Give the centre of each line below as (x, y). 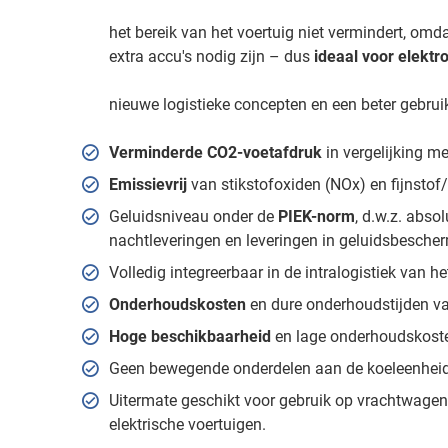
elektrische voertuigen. (187, 424)
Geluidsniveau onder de (193, 216)
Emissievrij (149, 184)
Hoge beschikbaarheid (189, 336)
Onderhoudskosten (179, 304)
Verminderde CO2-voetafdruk (215, 152)
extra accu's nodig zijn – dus (209, 56)
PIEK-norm (316, 216)
